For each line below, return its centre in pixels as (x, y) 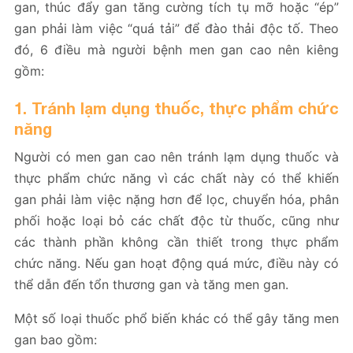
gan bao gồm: (56, 340)
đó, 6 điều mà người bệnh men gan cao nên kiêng (176, 50)
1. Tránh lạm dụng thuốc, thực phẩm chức (176, 108)
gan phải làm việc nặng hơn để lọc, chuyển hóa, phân (176, 200)
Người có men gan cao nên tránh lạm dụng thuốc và (176, 157)
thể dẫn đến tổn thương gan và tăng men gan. (151, 285)
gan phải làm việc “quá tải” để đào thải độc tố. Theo (176, 29)
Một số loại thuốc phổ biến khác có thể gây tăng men (176, 319)
